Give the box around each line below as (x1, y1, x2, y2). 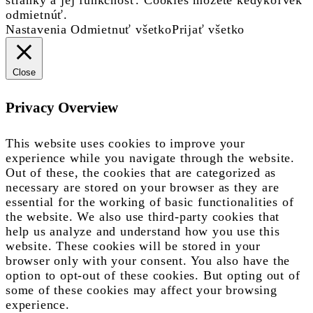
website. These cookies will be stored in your (6, 239, 261, 254)
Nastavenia (6, 22, 67, 37)
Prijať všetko (171, 22, 245, 37)
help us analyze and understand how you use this (6, 224, 280, 239)
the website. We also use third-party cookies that (6, 210, 280, 224)
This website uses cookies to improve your (6, 136, 245, 151)
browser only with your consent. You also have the (6, 254, 291, 268)
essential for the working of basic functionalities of (6, 195, 294, 210)
